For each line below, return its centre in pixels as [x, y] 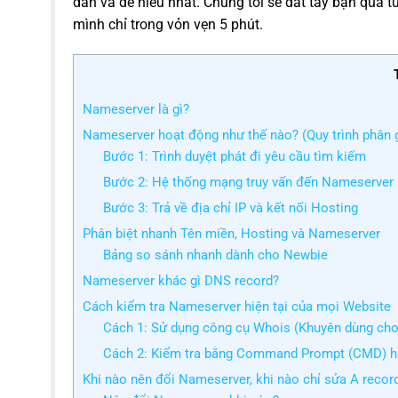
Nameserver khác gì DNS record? [181, 280]
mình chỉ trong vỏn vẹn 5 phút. [168, 24]
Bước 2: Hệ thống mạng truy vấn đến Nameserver [248, 182]
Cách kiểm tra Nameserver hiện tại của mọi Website [237, 306]
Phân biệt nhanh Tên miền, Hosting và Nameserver [231, 233]
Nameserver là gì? [136, 109]
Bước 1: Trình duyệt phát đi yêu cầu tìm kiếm [234, 156]
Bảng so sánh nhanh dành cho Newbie [215, 255]
